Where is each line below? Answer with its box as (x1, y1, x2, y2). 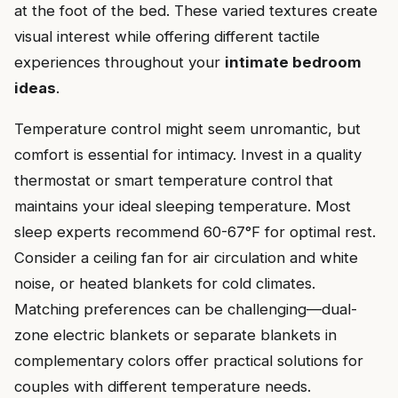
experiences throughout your (14, 53, 225, 72)
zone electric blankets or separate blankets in (14, 326, 337, 345)
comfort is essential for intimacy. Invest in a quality (14, 146, 362, 164)
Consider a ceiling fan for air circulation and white (14, 249, 358, 267)
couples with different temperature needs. (14, 378, 311, 396)
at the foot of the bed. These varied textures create (14, 2, 378, 20)
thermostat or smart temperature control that (14, 171, 333, 190)
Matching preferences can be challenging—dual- (14, 300, 357, 319)
